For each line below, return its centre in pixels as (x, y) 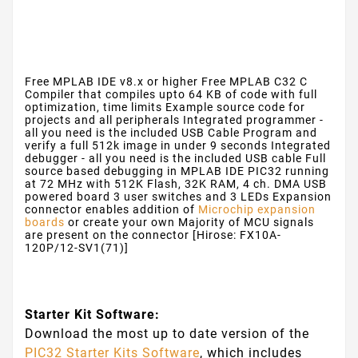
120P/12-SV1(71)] (77, 248)
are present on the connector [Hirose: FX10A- (153, 235)
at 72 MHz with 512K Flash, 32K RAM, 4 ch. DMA (163, 184)
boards (45, 223)
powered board (68, 197)
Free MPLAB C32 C (255, 82)
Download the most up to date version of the (167, 334)
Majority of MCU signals (246, 223)
